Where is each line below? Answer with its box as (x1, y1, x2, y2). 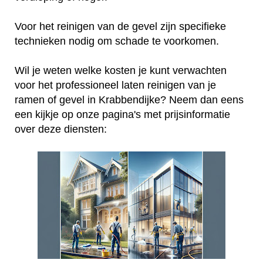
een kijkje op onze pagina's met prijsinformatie (15, 108, 230, 120)
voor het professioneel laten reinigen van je (15, 79, 216, 91)
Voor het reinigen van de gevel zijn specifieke (15, 20, 226, 32)
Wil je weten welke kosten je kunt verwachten (15, 64, 227, 76)
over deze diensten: (15, 123, 107, 135)
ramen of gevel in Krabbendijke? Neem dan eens (15, 93, 244, 106)
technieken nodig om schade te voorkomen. (15, 35, 222, 47)
